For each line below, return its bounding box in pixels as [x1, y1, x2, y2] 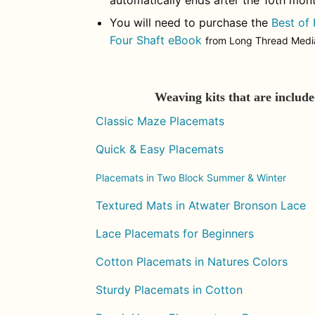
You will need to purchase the [110, 15, 271, 30]
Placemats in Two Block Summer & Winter [96, 171, 286, 184]
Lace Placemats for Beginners [96, 226, 254, 240]
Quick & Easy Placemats [96, 141, 224, 156]
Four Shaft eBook [110, 32, 202, 47]
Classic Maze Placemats [96, 113, 224, 128]
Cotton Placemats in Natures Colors [96, 254, 288, 269]
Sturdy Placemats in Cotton [96, 282, 243, 297]
